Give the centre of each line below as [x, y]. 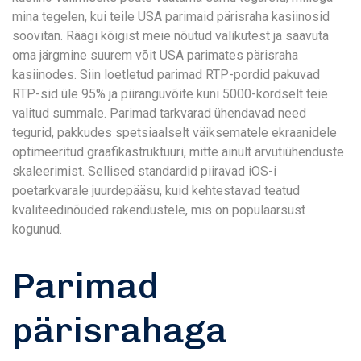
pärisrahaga [120, 330]
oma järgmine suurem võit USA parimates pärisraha [155, 55]
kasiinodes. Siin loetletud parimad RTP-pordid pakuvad [166, 75]
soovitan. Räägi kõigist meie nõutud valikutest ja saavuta [170, 36]
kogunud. [37, 229]
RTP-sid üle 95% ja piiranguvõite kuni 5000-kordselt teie [170, 94]
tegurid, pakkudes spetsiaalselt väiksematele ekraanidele [174, 133]
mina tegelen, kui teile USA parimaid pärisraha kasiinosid [171, 17]
